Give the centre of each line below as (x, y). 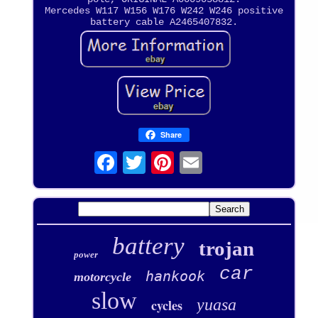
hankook (176, 276)
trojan (226, 248)
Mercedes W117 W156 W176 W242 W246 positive (164, 11)
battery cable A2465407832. (164, 22)
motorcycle (103, 276)
